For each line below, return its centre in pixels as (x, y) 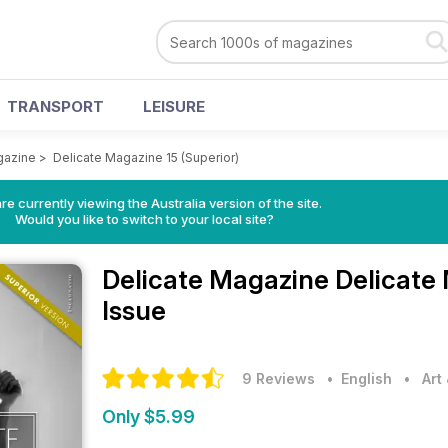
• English (355, 378)
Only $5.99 (148, 416)
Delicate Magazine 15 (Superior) (146, 157)
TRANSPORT (55, 106)
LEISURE (174, 106)
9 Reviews (278, 378)
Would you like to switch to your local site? (144, 219)
